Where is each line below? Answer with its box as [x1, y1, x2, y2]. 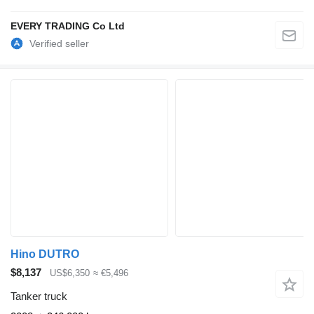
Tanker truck [11, 290, 67, 303]
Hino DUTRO [11, 247, 79, 260]
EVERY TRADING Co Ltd [11, 20, 125, 32]
